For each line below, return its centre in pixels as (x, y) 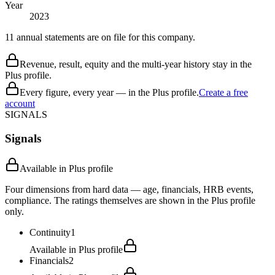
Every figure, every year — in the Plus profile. (109, 93)
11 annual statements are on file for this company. (100, 37)
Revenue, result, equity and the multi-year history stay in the (136, 64)
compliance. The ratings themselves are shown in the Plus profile (130, 200)
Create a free (223, 93)
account (20, 104)
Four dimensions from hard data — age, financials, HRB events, (129, 189)
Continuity (50, 232)
